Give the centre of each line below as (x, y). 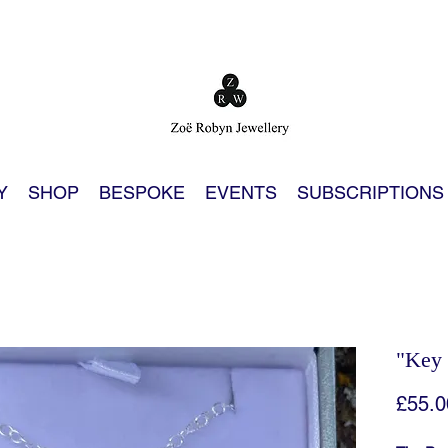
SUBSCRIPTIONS (370, 192)
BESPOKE (141, 192)
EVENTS (240, 192)
